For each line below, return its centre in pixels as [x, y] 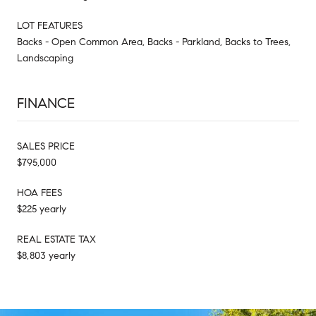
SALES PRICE [46, 146]
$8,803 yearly [46, 255]
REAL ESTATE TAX [56, 239]
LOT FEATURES [50, 25]
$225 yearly [42, 209]
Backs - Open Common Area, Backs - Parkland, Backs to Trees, [154, 42]
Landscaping [45, 58]
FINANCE [46, 103]
